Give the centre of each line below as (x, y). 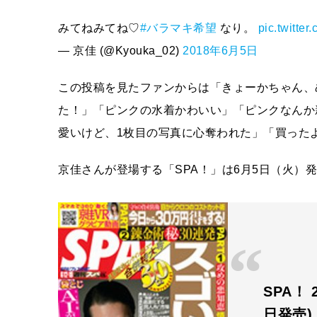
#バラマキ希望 (178, 28)
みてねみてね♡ (99, 28)
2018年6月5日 (220, 51)
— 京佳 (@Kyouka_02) (120, 51)
